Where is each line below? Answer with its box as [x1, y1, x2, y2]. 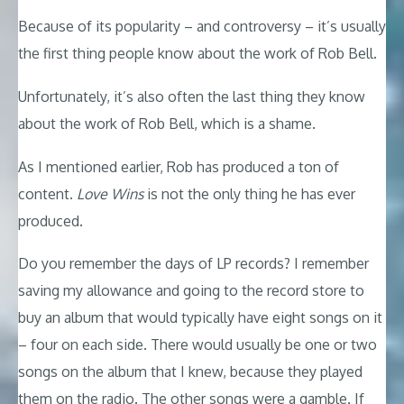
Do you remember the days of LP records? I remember [18, 254, 369, 273]
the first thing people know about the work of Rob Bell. [18, 44, 377, 63]
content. [18, 184, 77, 203]
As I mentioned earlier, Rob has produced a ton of [18, 157, 339, 176]
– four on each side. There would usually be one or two [18, 335, 377, 354]
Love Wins [77, 184, 143, 203]
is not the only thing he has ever [143, 184, 355, 203]
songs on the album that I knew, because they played [18, 363, 363, 381]
